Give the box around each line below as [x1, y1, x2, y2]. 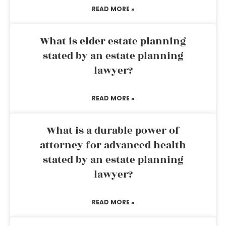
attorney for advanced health [40, 138, 186, 153]
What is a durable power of [46, 123, 180, 138]
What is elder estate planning [40, 34, 186, 49]
